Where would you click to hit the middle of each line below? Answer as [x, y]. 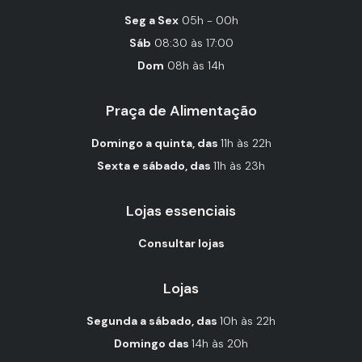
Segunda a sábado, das [153, 321]
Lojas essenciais [181, 211]
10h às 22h [248, 321]
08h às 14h [196, 65]
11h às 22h [246, 143]
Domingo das [153, 343]
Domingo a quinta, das [156, 143]
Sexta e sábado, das [155, 166]
